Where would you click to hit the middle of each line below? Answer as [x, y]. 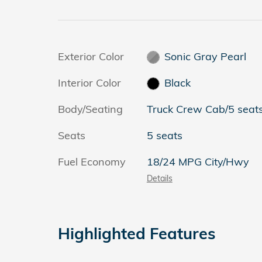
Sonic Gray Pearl [206, 56]
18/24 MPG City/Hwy [198, 161]
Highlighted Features [137, 233]
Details [159, 178]
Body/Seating [90, 109]
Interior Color [89, 82]
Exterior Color [91, 56]
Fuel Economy [92, 161]
